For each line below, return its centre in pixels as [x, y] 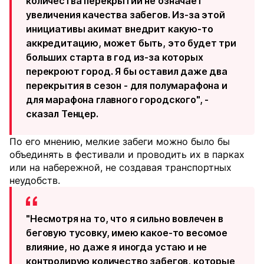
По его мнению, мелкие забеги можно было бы [120, 142]
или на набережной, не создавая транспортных [121, 168]
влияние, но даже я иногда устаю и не [117, 247]
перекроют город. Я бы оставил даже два [127, 72]
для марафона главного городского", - [118, 100]
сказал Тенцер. [62, 114]
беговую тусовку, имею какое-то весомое [127, 233]
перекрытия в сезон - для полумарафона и [127, 86]
